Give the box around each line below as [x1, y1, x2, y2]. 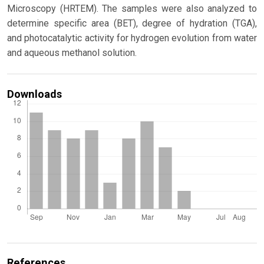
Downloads [7, 87, 62, 100]
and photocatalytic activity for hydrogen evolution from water [7, 32, 257, 44]
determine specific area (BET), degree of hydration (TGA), [7, 17, 257, 29]
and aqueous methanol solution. [7, 47, 137, 58]
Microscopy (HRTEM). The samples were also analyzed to [7, 2, 257, 14]
